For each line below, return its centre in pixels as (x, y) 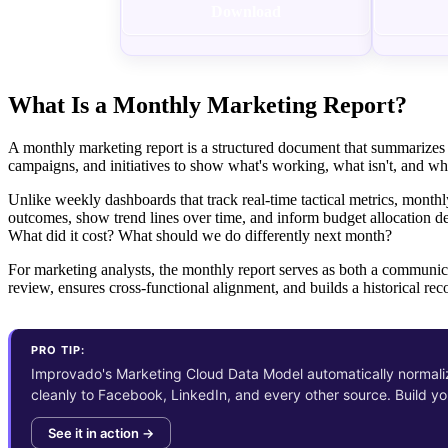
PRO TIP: (58, 349)
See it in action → (101, 432)
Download (246, 12)
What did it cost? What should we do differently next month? (200, 235)
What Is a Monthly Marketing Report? (207, 104)
